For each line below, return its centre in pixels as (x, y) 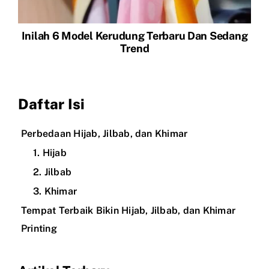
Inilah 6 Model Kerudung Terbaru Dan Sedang (134, 36)
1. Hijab (50, 153)
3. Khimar (55, 192)
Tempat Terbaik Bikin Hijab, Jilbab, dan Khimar (128, 211)
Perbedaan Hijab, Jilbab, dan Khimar (104, 134)
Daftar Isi (52, 104)
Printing (39, 229)
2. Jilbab (53, 172)
